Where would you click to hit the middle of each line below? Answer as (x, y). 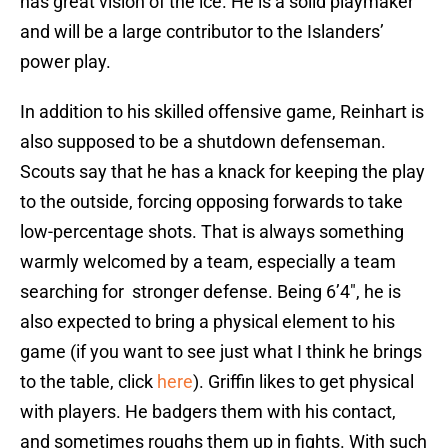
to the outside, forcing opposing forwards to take (211, 202)
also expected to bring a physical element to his (207, 322)
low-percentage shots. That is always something (212, 232)
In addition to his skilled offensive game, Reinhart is (222, 112)
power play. (65, 62)
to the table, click (88, 382)
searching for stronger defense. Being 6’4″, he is (210, 292)
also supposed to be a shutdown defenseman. (203, 142)
